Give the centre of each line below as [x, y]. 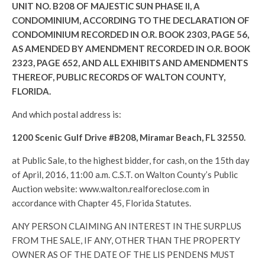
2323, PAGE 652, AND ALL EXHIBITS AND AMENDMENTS [130, 63]
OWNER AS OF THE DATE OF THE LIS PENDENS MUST [123, 254]
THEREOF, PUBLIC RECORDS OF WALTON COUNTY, [119, 77]
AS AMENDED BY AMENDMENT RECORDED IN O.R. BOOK [131, 49]
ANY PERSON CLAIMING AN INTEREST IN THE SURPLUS [127, 226]
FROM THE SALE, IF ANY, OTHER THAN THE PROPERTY [126, 240]
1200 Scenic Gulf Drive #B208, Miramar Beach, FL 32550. [129, 137]
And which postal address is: [67, 114]
